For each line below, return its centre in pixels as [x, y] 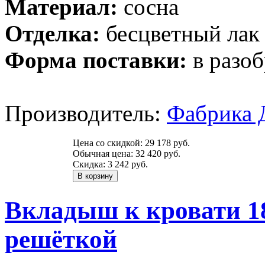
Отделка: [52, 34]
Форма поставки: [96, 60]
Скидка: [90, 164]
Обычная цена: [104, 154]
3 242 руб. [128, 164]
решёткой [61, 240]
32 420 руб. [158, 154]
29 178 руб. [167, 143]
